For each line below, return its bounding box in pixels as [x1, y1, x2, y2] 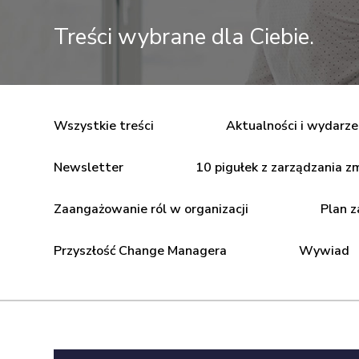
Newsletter [54, 159, 123, 176]
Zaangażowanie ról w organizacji [54, 200, 248, 218]
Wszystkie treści [54, 117, 154, 135]
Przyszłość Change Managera [54, 242, 227, 260]
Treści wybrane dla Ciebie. [54, 22, 314, 52]
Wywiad [299, 242, 349, 260]
